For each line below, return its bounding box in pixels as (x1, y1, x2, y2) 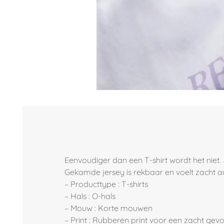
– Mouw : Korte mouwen (64, 203, 152, 213)
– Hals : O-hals (64, 191, 115, 201)
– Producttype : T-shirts (64, 179, 148, 189)
